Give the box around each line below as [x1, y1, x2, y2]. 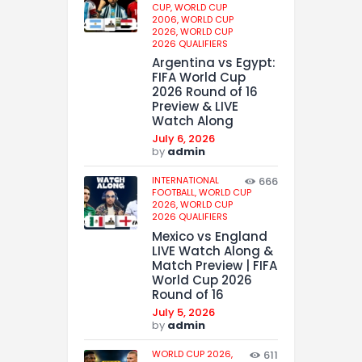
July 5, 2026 [152, 305, 215, 321]
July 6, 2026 [152, 131, 215, 147]
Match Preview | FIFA [152, 257, 277, 275]
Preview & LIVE [152, 98, 238, 116]
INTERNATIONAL [152, 174, 219, 187]
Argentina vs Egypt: [152, 54, 276, 72]
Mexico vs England [152, 228, 267, 246]
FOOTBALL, [152, 186, 199, 200]
